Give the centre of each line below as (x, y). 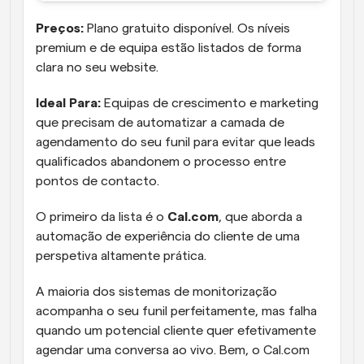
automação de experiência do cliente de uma (168, 237)
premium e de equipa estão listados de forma (169, 48)
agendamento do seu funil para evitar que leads (175, 143)
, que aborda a (260, 217)
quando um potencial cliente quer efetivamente (176, 331)
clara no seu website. (97, 68)
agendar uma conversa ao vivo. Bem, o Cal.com (173, 351)
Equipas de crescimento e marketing (210, 104)
